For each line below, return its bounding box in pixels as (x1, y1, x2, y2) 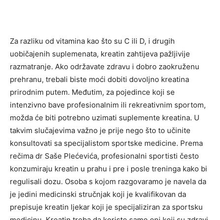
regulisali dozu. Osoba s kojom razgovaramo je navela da (10, 177, 206, 187)
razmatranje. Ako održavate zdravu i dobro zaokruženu (10, 62, 199, 72)
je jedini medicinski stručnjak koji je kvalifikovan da (10, 190, 186, 199)
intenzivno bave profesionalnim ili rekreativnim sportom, (10, 100, 206, 110)
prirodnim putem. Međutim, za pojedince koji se (10, 87, 175, 97)
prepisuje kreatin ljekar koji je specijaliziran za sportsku (10, 202, 203, 212)
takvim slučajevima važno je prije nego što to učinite (10, 126, 191, 136)
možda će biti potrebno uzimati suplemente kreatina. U (10, 113, 199, 123)
